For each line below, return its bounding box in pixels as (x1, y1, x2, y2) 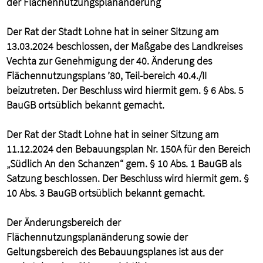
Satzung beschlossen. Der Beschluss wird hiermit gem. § (6, 171, 249, 185)
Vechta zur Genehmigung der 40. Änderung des (6, 54, 213, 68)
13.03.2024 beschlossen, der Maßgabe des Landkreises (6, 39, 243, 53)
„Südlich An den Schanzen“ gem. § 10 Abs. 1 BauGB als (6, 157, 242, 170)
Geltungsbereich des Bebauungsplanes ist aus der (6, 245, 224, 258)
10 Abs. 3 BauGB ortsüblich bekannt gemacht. (6, 186, 205, 200)
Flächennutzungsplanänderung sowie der (6, 230, 188, 244)
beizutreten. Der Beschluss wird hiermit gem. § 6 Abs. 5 (6, 83, 244, 97)
